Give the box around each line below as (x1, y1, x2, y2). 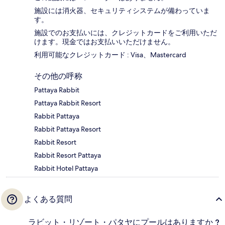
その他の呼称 (34, 71, 82, 81)
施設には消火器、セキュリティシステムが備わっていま (34, 6, 210, 16)
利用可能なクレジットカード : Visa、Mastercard (34, 50, 186, 60)
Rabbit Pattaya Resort (34, 125, 101, 134)
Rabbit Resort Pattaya (34, 151, 101, 160)
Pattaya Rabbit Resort (34, 98, 101, 108)
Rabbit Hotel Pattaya (34, 164, 98, 173)
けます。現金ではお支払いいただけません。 (34, 37, 175, 47)
